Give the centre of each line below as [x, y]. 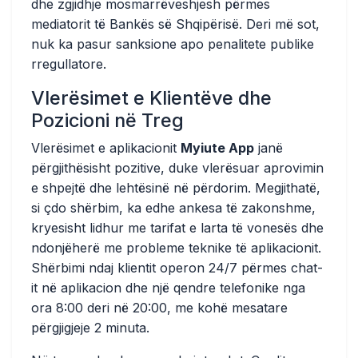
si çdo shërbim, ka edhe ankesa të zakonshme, [173, 208]
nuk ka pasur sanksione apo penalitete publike [173, 44]
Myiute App [217, 148]
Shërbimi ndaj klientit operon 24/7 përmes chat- [177, 268]
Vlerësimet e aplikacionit [106, 148]
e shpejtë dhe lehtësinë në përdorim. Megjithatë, [176, 188]
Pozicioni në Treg [107, 120]
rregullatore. [69, 64]
